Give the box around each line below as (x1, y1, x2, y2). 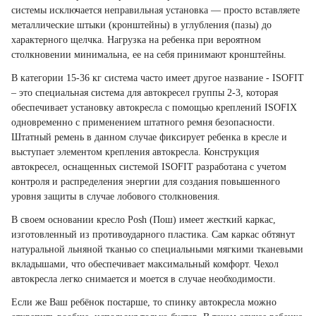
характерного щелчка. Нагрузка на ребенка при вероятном (11, 35, 261, 46)
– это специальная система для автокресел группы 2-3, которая (11, 87, 278, 99)
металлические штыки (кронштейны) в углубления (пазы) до (11, 20, 272, 31)
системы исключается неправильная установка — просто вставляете (11, 5, 300, 16)
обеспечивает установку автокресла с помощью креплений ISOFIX (11, 102, 297, 114)
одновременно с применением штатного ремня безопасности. (11, 117, 275, 128)
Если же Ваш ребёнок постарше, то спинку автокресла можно (11, 297, 276, 308)
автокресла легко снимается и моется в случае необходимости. (11, 274, 276, 285)
